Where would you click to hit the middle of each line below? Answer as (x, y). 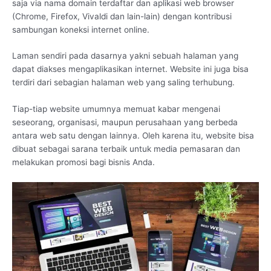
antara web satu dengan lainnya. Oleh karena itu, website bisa (133, 136)
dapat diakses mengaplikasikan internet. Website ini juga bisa (130, 69)
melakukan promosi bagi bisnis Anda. (83, 162)
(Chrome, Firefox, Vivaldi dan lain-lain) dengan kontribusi (122, 16)
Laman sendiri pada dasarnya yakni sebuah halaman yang (125, 56)
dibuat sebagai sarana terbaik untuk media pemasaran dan (126, 149)
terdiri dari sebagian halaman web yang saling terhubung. (123, 83)
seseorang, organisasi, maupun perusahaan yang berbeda (125, 122)
